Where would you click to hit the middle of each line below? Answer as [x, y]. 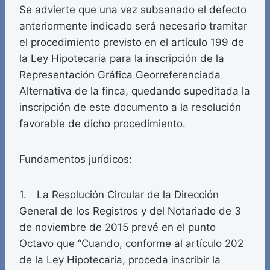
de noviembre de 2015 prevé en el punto [118, 228]
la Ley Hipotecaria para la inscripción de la [122, 59]
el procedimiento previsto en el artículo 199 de [132, 42]
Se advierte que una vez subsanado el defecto [133, 10]
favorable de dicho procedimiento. [102, 124]
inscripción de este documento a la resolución [130, 108]
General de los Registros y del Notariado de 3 [130, 211]
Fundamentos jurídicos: [76, 159]
